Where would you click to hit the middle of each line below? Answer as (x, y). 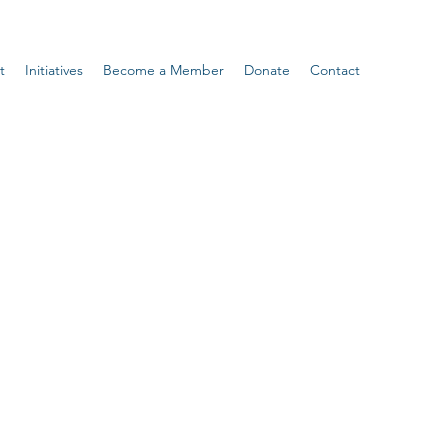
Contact (335, 70)
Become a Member (163, 70)
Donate (267, 70)
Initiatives (54, 70)
